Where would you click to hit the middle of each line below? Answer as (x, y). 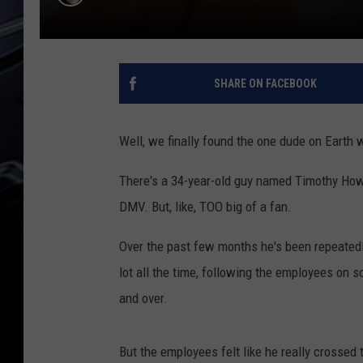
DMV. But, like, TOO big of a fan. (205, 207)
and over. (143, 299)
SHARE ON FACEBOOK (265, 84)
